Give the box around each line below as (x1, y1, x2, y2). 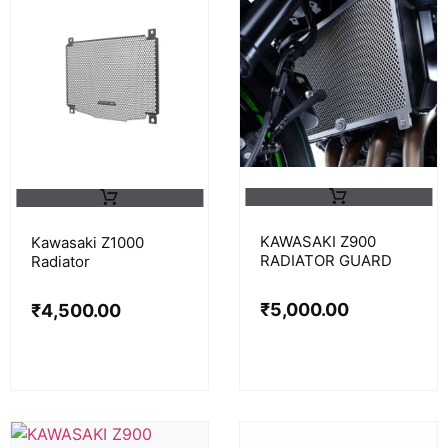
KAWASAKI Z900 (260, 231, 376, 251)
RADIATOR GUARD (260, 250, 392, 270)
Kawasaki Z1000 (31, 232, 144, 252)
